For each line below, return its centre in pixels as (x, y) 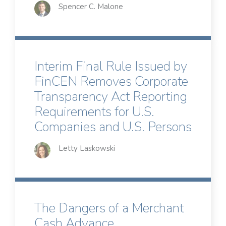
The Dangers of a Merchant (109, 208)
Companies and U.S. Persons (113, 127)
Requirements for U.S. (94, 112)
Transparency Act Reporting (111, 97)
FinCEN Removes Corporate (111, 82)
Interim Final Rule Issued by (111, 67)
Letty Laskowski (87, 149)
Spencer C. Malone (91, 7)
